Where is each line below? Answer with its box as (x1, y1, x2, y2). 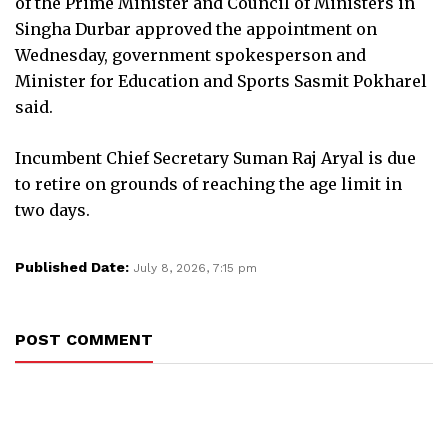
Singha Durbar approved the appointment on (15, 18, 377, 39)
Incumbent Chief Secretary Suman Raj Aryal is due (15, 147, 416, 168)
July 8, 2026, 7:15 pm (133, 260, 257, 275)
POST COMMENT (15, 329, 153, 349)
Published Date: (15, 258, 133, 275)
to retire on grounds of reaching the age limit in (15, 173, 402, 194)
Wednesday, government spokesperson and (15, 44, 366, 65)
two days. (15, 199, 90, 220)
